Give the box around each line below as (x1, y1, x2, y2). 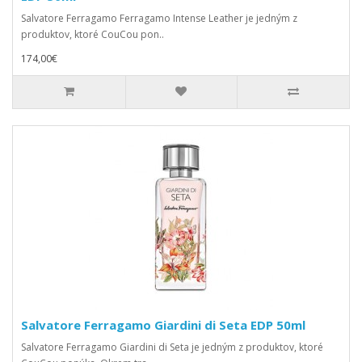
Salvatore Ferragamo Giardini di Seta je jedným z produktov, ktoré (21, 340, 323, 354)
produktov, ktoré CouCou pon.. (21, 27, 164, 41)
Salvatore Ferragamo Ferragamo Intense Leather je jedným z (21, 11, 297, 25)
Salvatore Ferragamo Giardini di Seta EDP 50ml (21, 317, 305, 333)
